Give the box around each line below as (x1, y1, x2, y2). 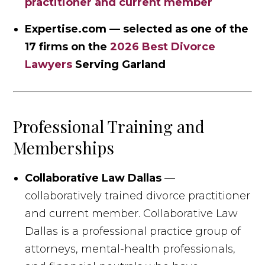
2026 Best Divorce (110, 40, 216, 53)
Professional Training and (13, 115, 205, 137)
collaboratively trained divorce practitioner (25, 189, 251, 202)
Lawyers (25, 57, 73, 71)
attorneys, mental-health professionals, (25, 242, 236, 256)
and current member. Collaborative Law (25, 206, 238, 220)
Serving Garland (72, 57, 166, 71)
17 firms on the (25, 40, 111, 53)
